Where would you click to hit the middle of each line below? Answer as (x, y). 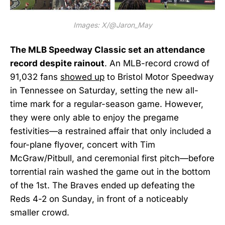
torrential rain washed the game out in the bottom (110, 172)
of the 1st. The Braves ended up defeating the (102, 185)
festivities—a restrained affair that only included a (111, 131)
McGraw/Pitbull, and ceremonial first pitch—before (112, 158)
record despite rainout (57, 63)
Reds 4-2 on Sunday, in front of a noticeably (99, 199)
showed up (82, 77)
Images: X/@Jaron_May (113, 25)
